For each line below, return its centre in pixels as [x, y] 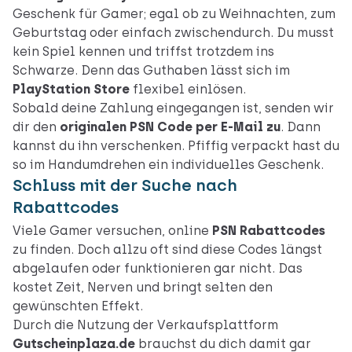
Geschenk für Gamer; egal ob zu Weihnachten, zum [174, 14]
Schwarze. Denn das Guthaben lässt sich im [151, 71]
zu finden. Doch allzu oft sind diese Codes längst [167, 250]
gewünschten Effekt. [78, 306]
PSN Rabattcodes [269, 231]
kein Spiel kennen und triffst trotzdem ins [143, 52]
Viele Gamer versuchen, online [112, 231]
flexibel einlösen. [188, 90]
